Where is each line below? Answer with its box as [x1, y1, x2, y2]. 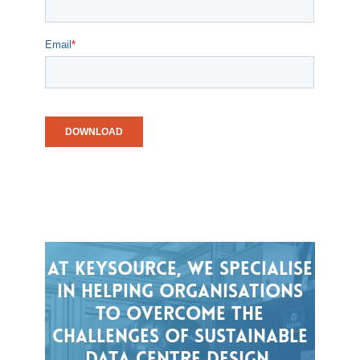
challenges [51, 325, 159, 349]
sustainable [194, 325, 308, 349]
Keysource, [74, 257, 182, 281]
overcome [126, 302, 227, 326]
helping [80, 280, 153, 304]
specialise [219, 257, 313, 281]
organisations [158, 280, 303, 304]
